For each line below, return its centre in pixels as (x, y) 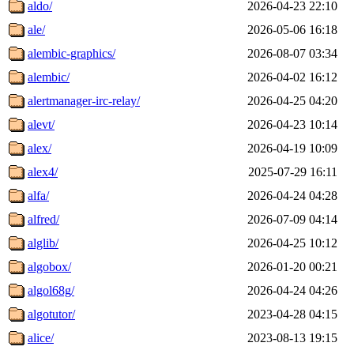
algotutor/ (51, 314)
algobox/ (49, 266)
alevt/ (41, 124)
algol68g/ (51, 290)
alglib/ (43, 243)
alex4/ (43, 171)
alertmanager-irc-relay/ (84, 100)
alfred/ (43, 219)
